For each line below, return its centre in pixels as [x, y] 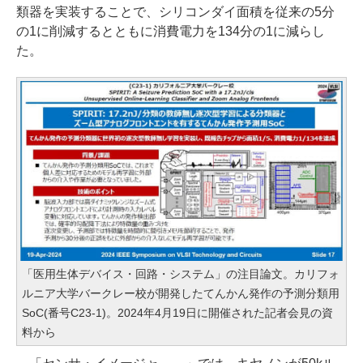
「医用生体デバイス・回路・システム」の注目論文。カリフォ [181, 274]
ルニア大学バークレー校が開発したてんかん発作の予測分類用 [181, 294]
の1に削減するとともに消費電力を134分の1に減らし [171, 31]
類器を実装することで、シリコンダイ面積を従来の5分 [175, 11]
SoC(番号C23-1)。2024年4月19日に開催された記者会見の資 [177, 313]
